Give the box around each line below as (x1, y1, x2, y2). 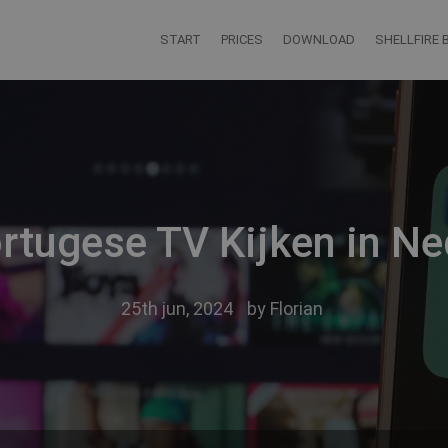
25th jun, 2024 (120, 298, 233, 319)
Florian (269, 298, 323, 319)
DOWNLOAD (283, 32, 356, 47)
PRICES (221, 32, 264, 47)
